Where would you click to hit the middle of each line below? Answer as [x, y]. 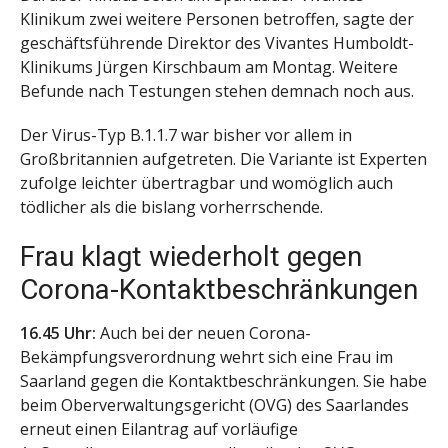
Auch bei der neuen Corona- [203, 333]
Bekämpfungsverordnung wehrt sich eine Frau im [206, 357]
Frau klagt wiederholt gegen [191, 257]
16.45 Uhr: [58, 333]
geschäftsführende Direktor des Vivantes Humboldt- [217, 42]
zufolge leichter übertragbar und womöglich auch [206, 183]
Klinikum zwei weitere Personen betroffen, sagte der [217, 18]
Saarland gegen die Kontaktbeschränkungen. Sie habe [223, 381]
